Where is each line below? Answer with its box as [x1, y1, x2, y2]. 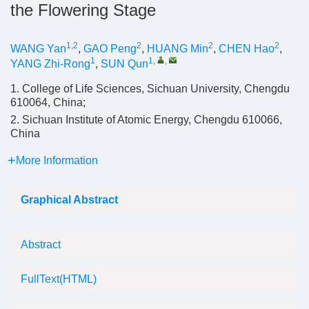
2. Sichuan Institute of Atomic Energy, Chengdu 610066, [10, 114, 282, 126]
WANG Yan [10, 43, 66, 54]
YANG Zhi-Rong [10, 58, 90, 70]
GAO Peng [83, 43, 137, 54]
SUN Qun [101, 58, 148, 70]
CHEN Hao [219, 43, 275, 54]
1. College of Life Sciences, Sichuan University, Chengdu [10, 83, 290, 94]
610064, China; [10, 97, 86, 108]
